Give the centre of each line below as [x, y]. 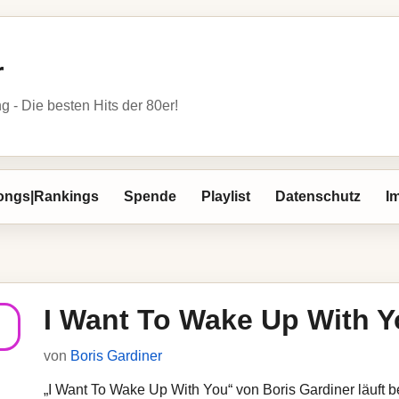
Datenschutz [318, 196]
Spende [150, 196]
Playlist [226, 196]
